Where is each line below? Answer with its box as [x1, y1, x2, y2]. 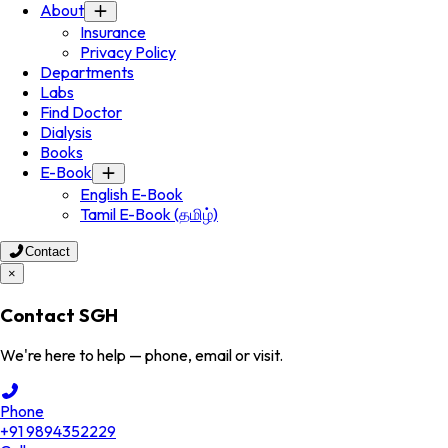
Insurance [80, 22, 146, 42]
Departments [40, 62, 134, 82]
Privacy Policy [80, 42, 176, 62]
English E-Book [80, 184, 183, 204]
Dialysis [40, 122, 92, 142]
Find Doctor [40, 102, 122, 122]
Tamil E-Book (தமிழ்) [80, 204, 218, 224]
